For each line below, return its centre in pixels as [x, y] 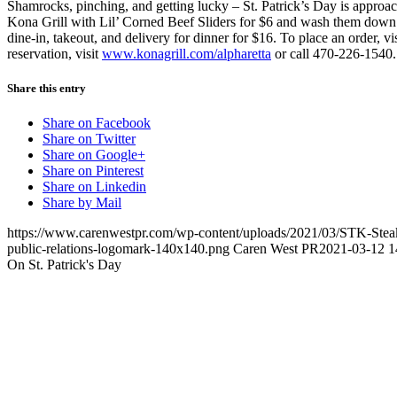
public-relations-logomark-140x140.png [118, 249]
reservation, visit [54, 53]
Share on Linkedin [94, 187]
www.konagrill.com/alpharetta [187, 53]
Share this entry [47, 88]
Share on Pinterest [93, 171]
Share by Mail [82, 203]
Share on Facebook [97, 123]
